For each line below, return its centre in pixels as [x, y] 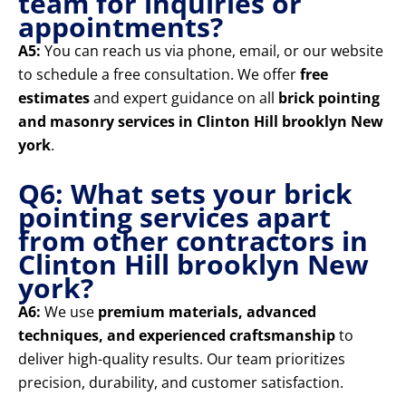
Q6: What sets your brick [185, 194]
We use [69, 312]
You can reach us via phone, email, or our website [212, 51]
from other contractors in [193, 241]
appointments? [121, 27]
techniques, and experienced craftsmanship [177, 336]
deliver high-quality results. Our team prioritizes [182, 359]
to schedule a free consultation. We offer [159, 75]
